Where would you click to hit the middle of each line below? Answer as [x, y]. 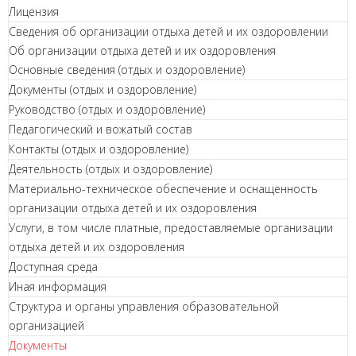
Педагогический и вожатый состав [101, 129]
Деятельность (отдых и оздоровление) [110, 169]
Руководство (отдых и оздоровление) [107, 109]
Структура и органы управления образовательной [144, 306]
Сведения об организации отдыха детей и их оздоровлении [168, 31]
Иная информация [58, 286]
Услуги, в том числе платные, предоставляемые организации [171, 228]
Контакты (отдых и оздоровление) [99, 149]
